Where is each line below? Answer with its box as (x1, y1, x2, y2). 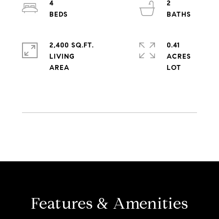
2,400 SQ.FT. (49, 41, 94, 49)
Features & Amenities (30, 194, 189, 213)
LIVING (49, 52, 75, 61)
